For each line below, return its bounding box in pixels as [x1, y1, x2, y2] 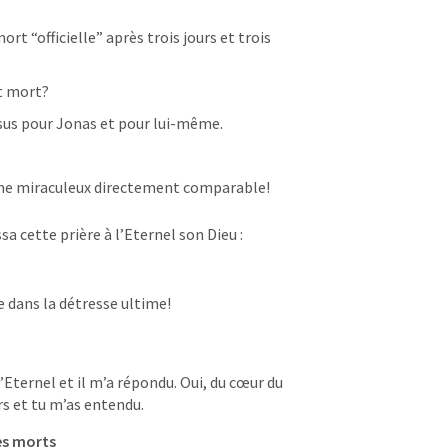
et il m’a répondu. [59, 372, 177, 392]
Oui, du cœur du [180, 372, 283, 392]
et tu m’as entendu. [13, 394, 144, 414]
